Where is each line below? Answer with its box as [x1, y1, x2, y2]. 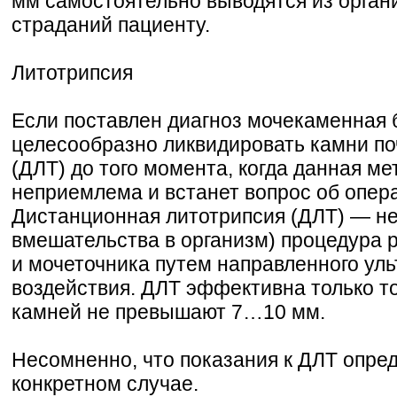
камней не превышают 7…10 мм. [12, 300, 325, 323]
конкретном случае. [12, 371, 198, 395]
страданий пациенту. [12, 12, 210, 36]
